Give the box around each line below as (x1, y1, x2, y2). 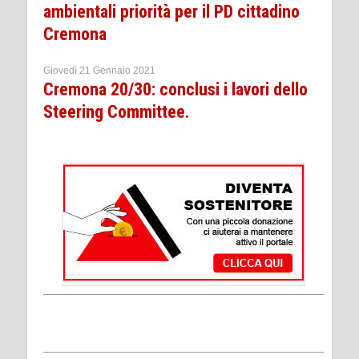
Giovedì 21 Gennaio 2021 (43, 64, 155, 76)
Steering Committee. (43, 101, 190, 122)
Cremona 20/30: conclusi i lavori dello (43, 79, 308, 99)
